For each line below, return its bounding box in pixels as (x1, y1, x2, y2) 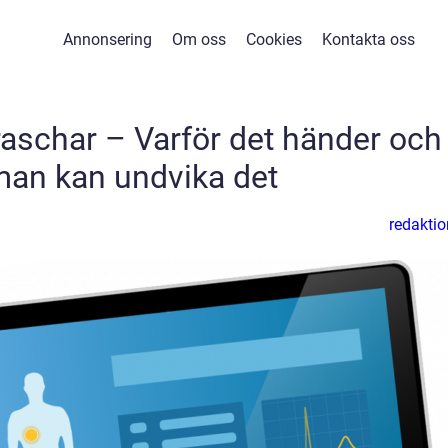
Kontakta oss (322, 30, 415, 49)
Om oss (172, 30, 226, 49)
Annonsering (63, 30, 152, 49)
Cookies (246, 30, 302, 49)
